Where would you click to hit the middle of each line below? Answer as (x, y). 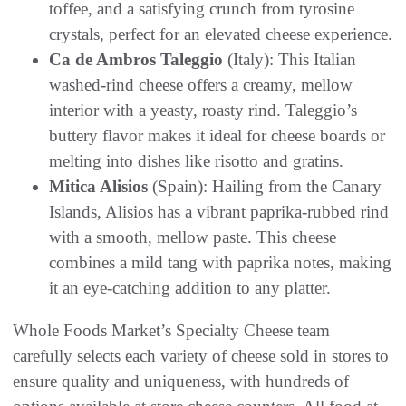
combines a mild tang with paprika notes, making (220, 262)
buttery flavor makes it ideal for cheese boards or (217, 135)
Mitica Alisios (98, 186)
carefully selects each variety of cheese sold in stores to (201, 355)
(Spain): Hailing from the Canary (265, 186)
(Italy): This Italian (290, 59)
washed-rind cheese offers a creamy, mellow (201, 84)
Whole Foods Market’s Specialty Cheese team (171, 330)
